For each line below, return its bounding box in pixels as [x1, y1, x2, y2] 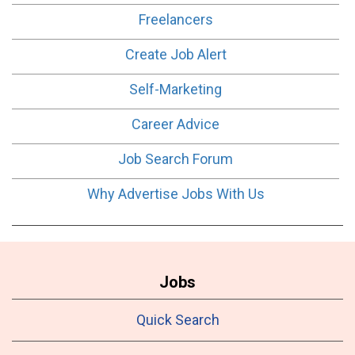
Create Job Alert [124, 45, 227, 63]
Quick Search [136, 311, 219, 328]
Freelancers [138, 10, 213, 28]
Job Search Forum [118, 150, 233, 167]
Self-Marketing [129, 80, 222, 97]
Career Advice [132, 115, 219, 132]
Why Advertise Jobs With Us [86, 185, 265, 202]
